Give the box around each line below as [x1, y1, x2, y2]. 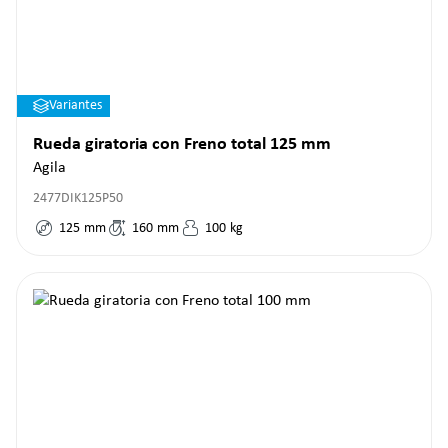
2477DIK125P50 [33, 191, 123, 206]
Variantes [49, 98, 102, 113]
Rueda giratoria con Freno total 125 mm [33, 135, 331, 154]
